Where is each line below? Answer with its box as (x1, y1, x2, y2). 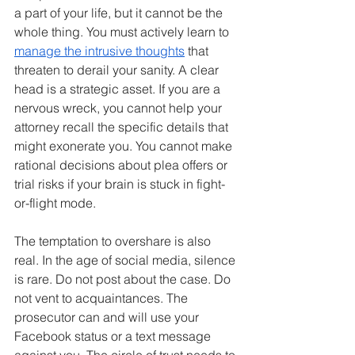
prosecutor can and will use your (14, 308, 202, 325)
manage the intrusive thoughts (14, 42, 185, 59)
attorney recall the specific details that (14, 118, 231, 135)
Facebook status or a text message (14, 327, 214, 344)
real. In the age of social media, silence (14, 251, 239, 268)
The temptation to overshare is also (14, 232, 214, 249)
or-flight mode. (14, 194, 96, 211)
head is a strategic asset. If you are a (14, 80, 223, 97)
